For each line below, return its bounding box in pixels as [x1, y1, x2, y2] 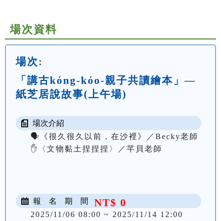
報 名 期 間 [31, 197, 88, 206]
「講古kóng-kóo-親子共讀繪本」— [16, 74, 196, 86]
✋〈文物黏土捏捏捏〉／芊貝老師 [31, 145, 162, 153]
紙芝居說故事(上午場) [16, 88, 127, 100]
